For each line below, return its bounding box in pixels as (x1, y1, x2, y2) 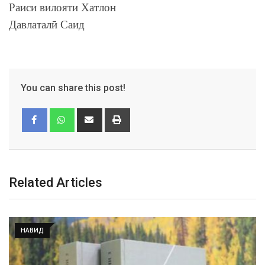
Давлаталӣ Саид (9, 18, 85, 31)
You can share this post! (21, 82, 125, 93)
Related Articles (9, 174, 102, 190)
